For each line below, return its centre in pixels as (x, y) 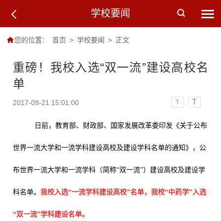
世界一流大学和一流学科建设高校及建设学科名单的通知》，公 (110, 147)
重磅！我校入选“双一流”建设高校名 (110, 67)
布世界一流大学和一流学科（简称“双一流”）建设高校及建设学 (109, 170)
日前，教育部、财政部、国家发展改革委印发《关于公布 (117, 125)
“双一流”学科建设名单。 (51, 214)
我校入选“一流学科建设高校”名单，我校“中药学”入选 (124, 192)
